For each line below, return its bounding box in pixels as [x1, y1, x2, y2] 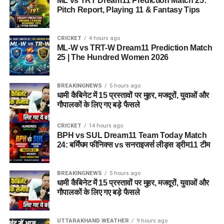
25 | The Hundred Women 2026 [56, 53, 169, 62]
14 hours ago [88, 122, 123, 129]
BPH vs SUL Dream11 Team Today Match [56, 131, 207, 140]
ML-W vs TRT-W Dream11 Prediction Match [56, 43, 212, 52]
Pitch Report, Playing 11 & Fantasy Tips [56, 5, 200, 14]
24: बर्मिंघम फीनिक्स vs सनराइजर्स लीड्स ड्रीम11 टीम [56, 140, 210, 149]
